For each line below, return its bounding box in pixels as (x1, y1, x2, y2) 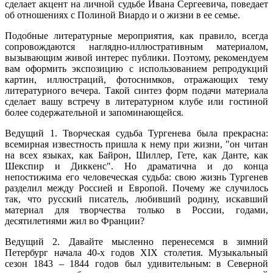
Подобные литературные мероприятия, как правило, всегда (5, 30, 268, 41)
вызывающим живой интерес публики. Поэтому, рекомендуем (5, 52, 268, 63)
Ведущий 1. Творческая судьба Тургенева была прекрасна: (5, 127, 268, 138)
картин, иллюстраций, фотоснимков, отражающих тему (5, 74, 268, 85)
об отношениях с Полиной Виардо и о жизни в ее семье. (5, 9, 240, 20)
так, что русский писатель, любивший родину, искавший (5, 193, 268, 204)
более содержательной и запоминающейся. (5, 107, 183, 118)
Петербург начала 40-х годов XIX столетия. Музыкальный (5, 247, 268, 258)
